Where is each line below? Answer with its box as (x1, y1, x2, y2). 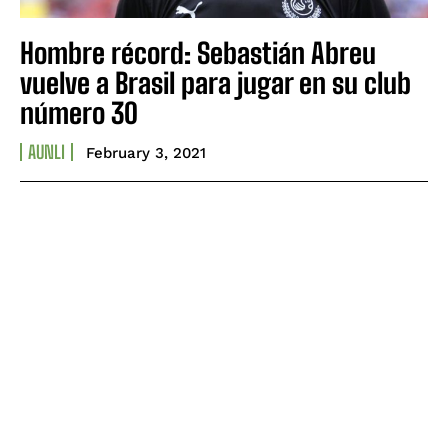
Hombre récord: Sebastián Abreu (20, 36, 376, 71)
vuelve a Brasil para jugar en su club (20, 66, 411, 101)
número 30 (20, 96, 138, 131)
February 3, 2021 (86, 144, 206, 163)
